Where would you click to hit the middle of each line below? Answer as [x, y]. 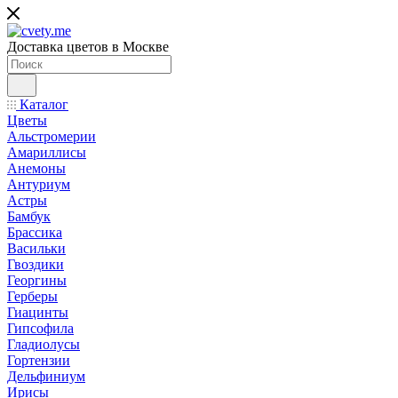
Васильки [36, 248]
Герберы [32, 296]
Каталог [42, 104]
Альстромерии [52, 136]
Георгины [37, 280]
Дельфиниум [46, 376]
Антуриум [39, 184]
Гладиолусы [44, 344]
